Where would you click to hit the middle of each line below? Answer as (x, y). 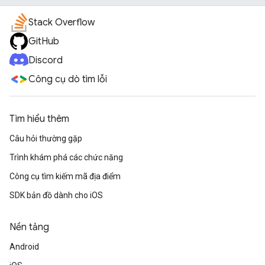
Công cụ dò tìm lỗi (68, 80)
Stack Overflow (62, 23)
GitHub (44, 42)
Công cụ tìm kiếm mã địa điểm (65, 177)
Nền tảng (29, 227)
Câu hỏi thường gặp (46, 139)
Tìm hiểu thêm (39, 119)
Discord (46, 61)
